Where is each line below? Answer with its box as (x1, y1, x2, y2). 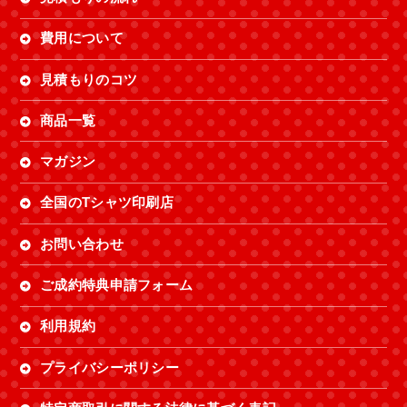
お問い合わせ (40, 236, 124, 252)
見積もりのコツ (40, 72, 138, 87)
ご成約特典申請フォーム (40, 277, 194, 293)
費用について (40, 31, 124, 46)
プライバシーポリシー (40, 360, 179, 375)
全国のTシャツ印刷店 (40, 195, 174, 211)
